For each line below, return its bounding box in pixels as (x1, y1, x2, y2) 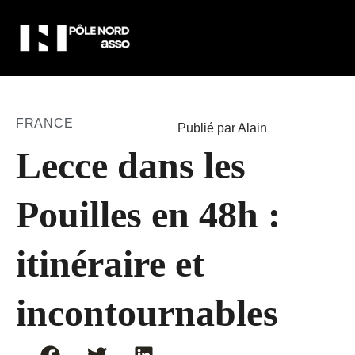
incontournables (16, 292, 278, 334)
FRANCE (16, 116, 74, 131)
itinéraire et (16, 242, 204, 285)
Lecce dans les (16, 144, 246, 187)
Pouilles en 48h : (16, 193, 281, 236)
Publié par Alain (177, 121, 267, 136)
